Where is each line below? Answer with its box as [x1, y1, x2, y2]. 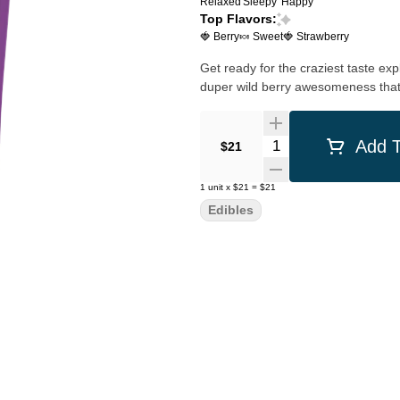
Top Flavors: [200, 12, 277, 26]
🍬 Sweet [239, 30, 283, 43]
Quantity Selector [262, 136, 371, 151]
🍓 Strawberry [283, 30, 349, 43]
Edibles [208, 203, 254, 217]
